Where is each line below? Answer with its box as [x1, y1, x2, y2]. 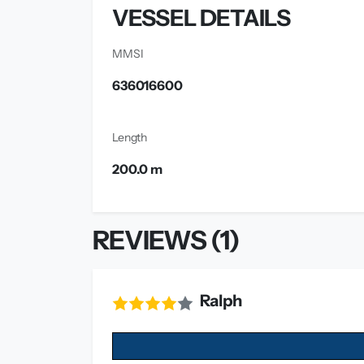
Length [112, 129, 148, 145]
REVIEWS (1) [93, 223, 240, 256]
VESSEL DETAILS [112, 3, 291, 32]
